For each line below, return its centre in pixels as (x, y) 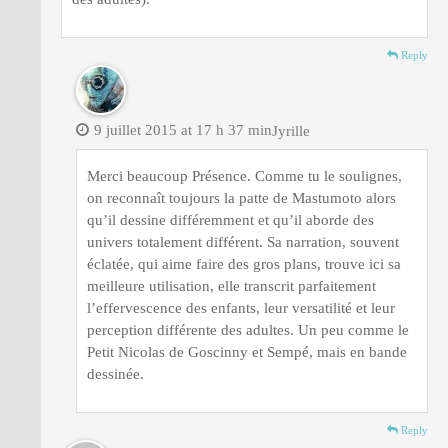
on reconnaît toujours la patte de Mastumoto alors (241, 197)
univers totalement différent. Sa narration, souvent (243, 241)
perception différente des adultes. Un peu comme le (248, 329)
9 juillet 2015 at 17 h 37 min (183, 129)
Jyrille (293, 130)
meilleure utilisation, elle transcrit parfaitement (231, 285)
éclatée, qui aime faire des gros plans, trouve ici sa (244, 263)
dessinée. (115, 373)
